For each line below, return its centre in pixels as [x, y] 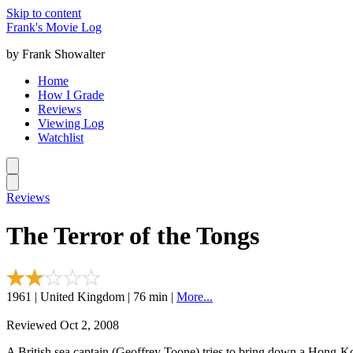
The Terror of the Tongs [133, 236]
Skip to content [44, 13]
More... [195, 296]
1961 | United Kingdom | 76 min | [91, 296]
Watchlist [61, 137]
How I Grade [71, 95]
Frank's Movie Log [54, 27]
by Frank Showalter [56, 54]
